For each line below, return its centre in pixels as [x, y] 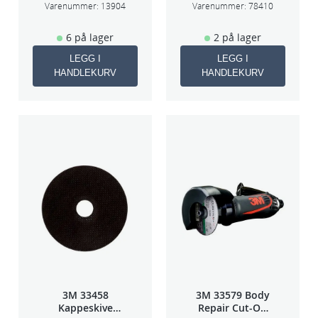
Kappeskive [85, 308]
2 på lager [237, 38]
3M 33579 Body [233, 295]
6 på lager [90, 38]
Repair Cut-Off [233, 308]
